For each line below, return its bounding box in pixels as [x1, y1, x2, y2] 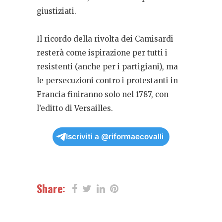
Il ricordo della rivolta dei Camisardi [37, 34, 173, 44]
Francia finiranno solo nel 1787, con [37, 89, 168, 99]
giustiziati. [37, 6, 76, 16]
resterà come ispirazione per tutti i [37, 48, 167, 57]
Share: [37, 180, 65, 196]
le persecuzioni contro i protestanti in [37, 75, 178, 85]
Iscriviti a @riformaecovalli [66, 131, 164, 141]
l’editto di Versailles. [37, 103, 113, 113]
